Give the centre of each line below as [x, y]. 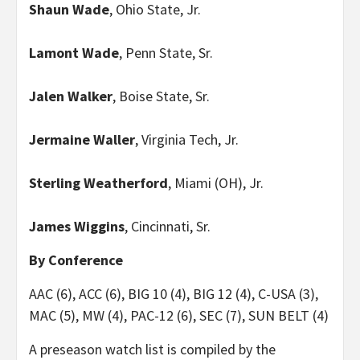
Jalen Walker [71, 96]
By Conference [76, 260]
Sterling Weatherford [98, 182]
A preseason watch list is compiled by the [152, 349]
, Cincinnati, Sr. [168, 226]
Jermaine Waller [82, 139]
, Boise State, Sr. [161, 96]
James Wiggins [77, 226]
